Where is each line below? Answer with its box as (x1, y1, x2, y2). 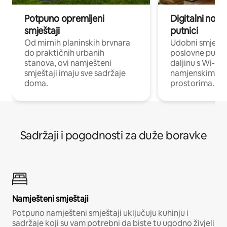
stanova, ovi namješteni (24, 57, 111, 68)
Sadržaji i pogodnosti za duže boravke (20, 128, 207, 143)
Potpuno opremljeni (24, 12, 104, 24)
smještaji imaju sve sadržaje (24, 67, 126, 79)
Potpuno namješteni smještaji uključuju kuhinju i (12, 207, 188, 218)
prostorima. (170, 78, 214, 89)
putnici (170, 24, 198, 36)
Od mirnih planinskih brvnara (24, 37, 130, 48)
